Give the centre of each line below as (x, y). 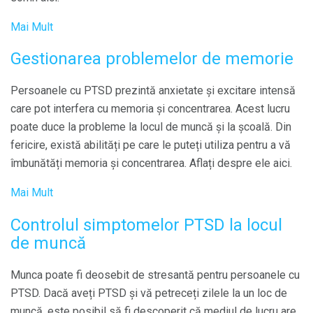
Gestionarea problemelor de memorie (152, 59)
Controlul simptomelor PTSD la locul (146, 225)
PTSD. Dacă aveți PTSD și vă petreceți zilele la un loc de (149, 293)
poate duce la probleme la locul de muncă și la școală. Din (151, 127)
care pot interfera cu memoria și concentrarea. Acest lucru (150, 109)
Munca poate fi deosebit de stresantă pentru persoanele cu (155, 275)
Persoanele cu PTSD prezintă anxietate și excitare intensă (153, 91)
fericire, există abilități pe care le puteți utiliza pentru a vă (151, 145)
